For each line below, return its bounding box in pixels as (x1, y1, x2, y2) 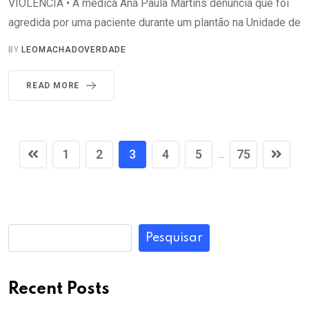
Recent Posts (8, 281, 110, 299)
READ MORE (26, 81, 80, 91)
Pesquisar (146, 232, 203, 245)
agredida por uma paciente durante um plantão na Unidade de (8, 16, 301, 30)
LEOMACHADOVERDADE (21, 45, 127, 55)
